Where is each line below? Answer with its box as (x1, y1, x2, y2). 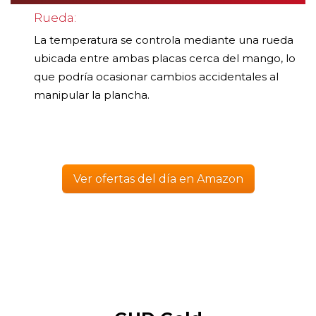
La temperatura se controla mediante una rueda (34, 32, 293, 47)
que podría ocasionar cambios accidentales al (34, 69, 279, 83)
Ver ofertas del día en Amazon (73, 171, 243, 186)
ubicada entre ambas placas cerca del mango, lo (34, 51, 296, 65)
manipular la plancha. (34, 87, 150, 102)
